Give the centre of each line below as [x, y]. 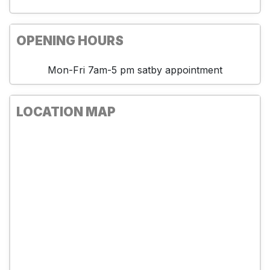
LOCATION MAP [66, 111]
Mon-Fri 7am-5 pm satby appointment [135, 70]
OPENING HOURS [70, 40]
